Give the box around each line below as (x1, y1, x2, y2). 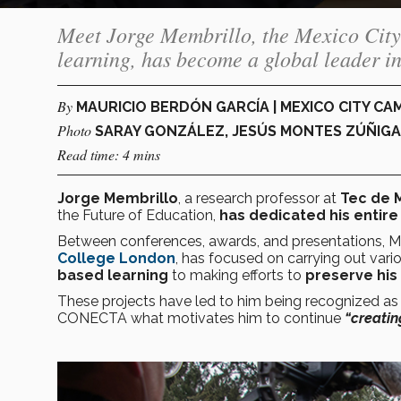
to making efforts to (168, 266, 305, 284)
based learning (57, 266, 168, 284)
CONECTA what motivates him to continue (57, 309, 345, 327)
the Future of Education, (57, 206, 219, 224)
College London (57, 249, 175, 267)
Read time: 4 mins (57, 144, 160, 164)
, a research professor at (178, 189, 340, 207)
